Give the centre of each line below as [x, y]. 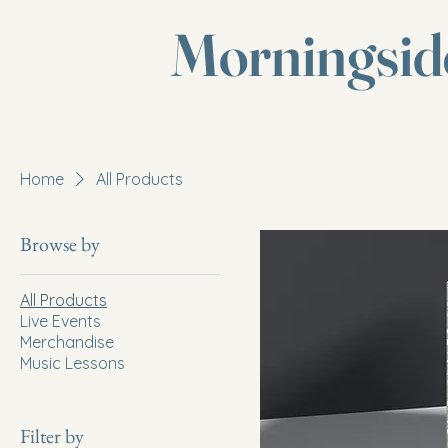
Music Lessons [72, 363]
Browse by [60, 244]
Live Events [60, 321]
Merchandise [67, 342]
